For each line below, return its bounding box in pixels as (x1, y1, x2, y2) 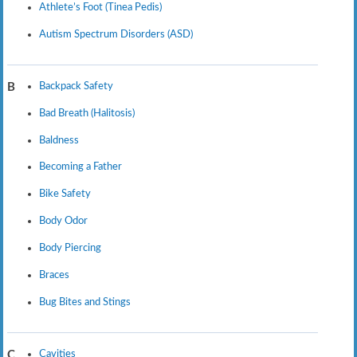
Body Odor (38, 215, 88, 227)
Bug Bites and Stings (38, 296, 131, 308)
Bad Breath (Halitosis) (38, 107, 135, 119)
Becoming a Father (38, 161, 122, 173)
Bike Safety (38, 188, 91, 200)
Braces (38, 269, 69, 280)
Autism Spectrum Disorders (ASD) (38, 28, 193, 40)
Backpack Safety (38, 80, 113, 92)
